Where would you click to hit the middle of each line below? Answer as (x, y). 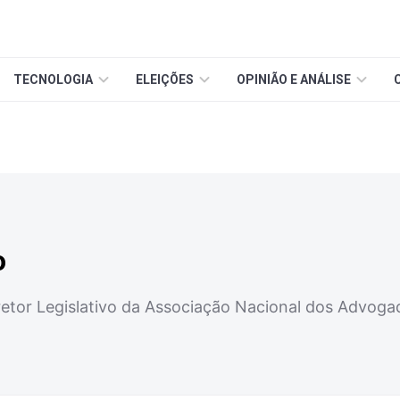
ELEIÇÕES (165, 79)
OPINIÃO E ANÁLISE (294, 79)
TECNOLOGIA (53, 79)
